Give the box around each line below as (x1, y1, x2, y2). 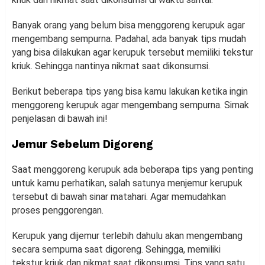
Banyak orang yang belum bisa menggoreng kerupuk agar (12, 19, 245, 31)
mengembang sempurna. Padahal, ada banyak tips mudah (12, 33, 246, 44)
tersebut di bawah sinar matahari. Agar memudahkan (12, 190, 226, 202)
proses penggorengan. (12, 204, 104, 216)
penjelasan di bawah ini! (12, 112, 108, 124)
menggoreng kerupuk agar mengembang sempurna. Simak (12, 99, 249, 111)
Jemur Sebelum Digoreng (12, 137, 153, 151)
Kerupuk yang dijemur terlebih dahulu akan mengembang (12, 230, 243, 241)
